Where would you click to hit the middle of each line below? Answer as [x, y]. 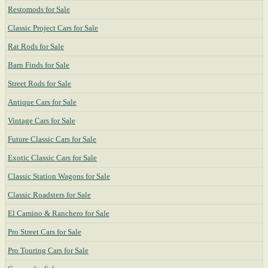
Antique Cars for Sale [42, 102]
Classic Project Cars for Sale [53, 28]
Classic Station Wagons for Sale [59, 176]
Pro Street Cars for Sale [45, 232]
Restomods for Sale [39, 9]
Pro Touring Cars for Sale [48, 250]
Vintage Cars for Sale [42, 121]
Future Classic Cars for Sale [52, 139]
